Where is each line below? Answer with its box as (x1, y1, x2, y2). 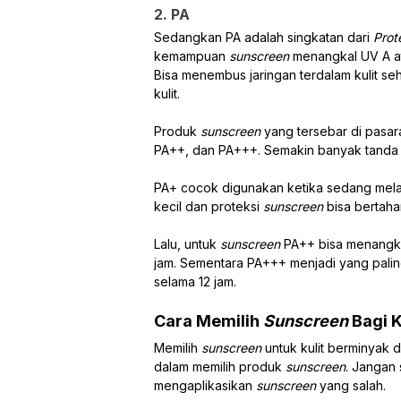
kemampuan (154, 47, 229, 64)
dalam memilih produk (154, 358, 286, 374)
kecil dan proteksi (154, 198, 263, 214)
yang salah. (320, 377, 386, 393)
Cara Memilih (154, 311, 263, 330)
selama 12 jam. (154, 273, 236, 289)
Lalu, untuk (154, 235, 220, 252)
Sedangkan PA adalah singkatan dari (154, 29, 373, 45)
